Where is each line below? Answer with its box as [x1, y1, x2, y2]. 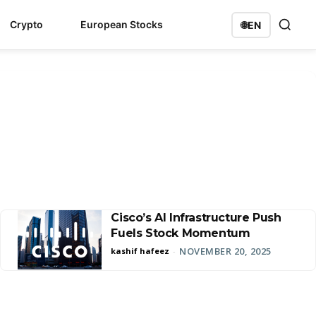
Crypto [10, 18, 43, 30]
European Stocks [80, 18, 163, 30]
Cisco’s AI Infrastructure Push [111, 211, 281, 224]
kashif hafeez [111, 245, 170, 256]
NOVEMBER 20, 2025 [179, 245, 272, 257]
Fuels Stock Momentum [111, 226, 250, 240]
